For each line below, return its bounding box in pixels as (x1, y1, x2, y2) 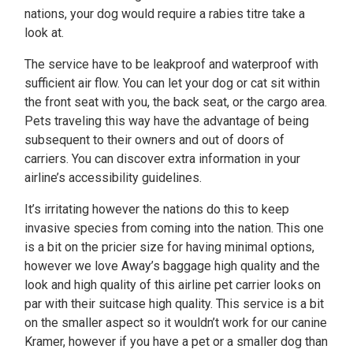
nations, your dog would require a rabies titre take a (24, 6, 305, 21)
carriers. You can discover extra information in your (24, 151, 300, 166)
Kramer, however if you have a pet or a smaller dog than (24, 334, 328, 349)
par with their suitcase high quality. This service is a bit (24, 296, 324, 311)
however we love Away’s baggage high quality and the (24, 258, 320, 273)
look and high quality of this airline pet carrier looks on (24, 277, 321, 292)
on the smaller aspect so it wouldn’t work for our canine (24, 315, 327, 330)
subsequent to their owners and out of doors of (24, 132, 284, 147)
